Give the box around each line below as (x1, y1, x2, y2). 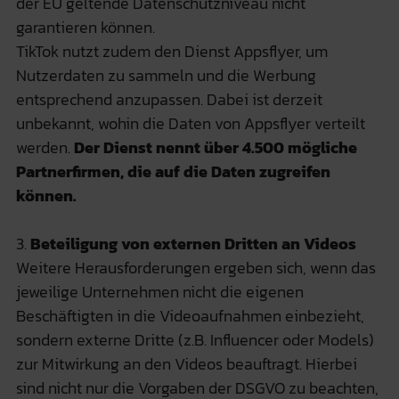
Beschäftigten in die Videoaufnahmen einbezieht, (15, 303, 364, 328)
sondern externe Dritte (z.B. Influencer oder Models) (15, 327, 374, 352)
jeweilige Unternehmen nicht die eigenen (15, 279, 304, 304)
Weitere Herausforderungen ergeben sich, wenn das (15, 255, 376, 280)
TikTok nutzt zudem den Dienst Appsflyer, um (15, 38, 328, 63)
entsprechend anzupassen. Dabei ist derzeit (15, 86, 322, 111)
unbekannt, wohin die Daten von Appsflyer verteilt (15, 110, 365, 135)
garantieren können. (15, 14, 155, 39)
